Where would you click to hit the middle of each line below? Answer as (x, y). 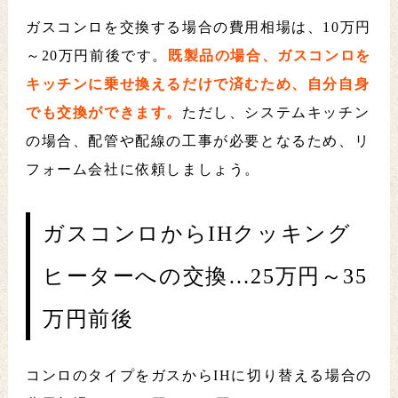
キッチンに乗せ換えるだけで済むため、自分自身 (198, 84)
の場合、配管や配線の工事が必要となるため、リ (198, 141)
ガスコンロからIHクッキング (197, 234)
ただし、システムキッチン (276, 113)
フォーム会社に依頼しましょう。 (143, 170)
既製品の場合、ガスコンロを (269, 56)
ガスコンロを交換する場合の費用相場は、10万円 (198, 28)
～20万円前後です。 (96, 56)
